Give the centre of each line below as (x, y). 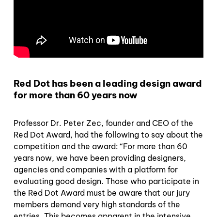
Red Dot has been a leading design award (108, 83)
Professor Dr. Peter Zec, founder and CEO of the (103, 123)
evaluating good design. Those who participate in (106, 181)
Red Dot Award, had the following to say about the (108, 135)
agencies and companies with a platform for (96, 170)
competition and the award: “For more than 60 (101, 147)
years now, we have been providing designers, (100, 158)
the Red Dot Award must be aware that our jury (102, 193)
